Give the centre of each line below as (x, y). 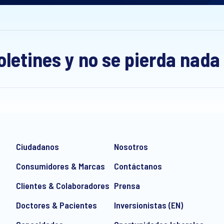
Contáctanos (138, 166)
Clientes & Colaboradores (62, 185)
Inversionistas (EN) (148, 205)
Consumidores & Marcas (60, 166)
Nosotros (131, 146)
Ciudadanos (37, 146)
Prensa (127, 185)
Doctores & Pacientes (56, 205)
